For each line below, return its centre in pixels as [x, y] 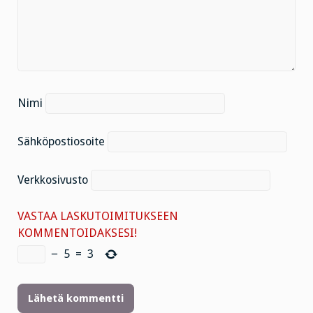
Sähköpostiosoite [61, 141]
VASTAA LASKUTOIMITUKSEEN [98, 216]
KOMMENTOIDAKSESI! [77, 233]
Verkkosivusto [53, 180]
